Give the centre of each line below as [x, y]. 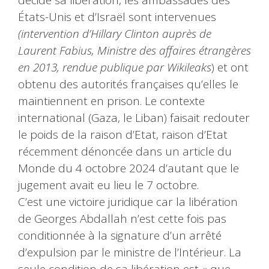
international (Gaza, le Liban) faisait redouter [134, 118]
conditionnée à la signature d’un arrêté [120, 236]
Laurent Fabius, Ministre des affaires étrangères [134, 51]
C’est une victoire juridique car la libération [128, 202]
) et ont [230, 68]
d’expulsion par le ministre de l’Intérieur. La [130, 252]
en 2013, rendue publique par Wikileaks [115, 68]
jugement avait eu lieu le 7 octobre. [108, 185]
